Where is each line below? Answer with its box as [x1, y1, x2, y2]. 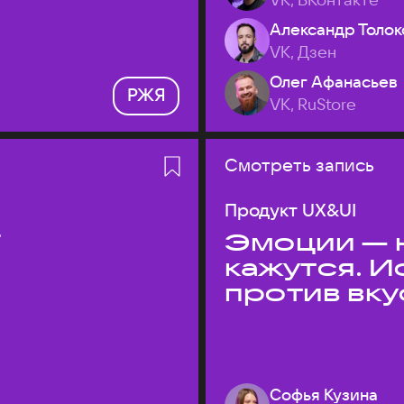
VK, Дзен [270, 41, 336, 62]
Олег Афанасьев [270, 71, 398, 92]
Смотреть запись [225, 153, 374, 176]
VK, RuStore [270, 94, 356, 115]
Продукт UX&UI [225, 198, 356, 221]
